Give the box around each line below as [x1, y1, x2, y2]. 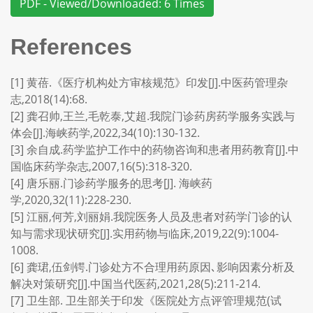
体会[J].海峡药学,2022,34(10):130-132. [10, 125, 200, 140]
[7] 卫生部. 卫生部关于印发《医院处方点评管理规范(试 [10, 293, 282, 308]
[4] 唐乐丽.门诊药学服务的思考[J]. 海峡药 [10, 175, 212, 191]
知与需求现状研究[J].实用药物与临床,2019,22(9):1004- [10, 226, 279, 241]
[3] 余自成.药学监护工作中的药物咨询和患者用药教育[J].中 [10, 142, 299, 157]
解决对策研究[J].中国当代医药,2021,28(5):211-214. [10, 276, 261, 291]
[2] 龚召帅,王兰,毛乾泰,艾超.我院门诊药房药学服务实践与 [10, 108, 295, 124]
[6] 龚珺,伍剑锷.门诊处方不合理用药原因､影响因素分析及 [10, 259, 295, 275]
